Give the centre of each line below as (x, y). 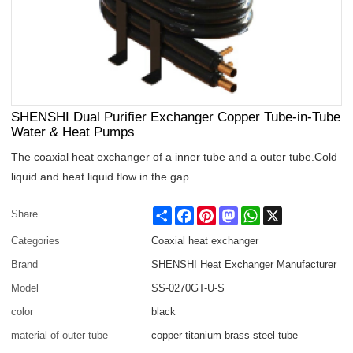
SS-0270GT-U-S (188, 288)
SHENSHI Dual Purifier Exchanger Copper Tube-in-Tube (176, 117)
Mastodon (261, 213)
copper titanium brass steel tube (225, 336)
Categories (36, 241)
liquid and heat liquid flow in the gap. (102, 177)
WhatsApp (284, 213)
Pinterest (237, 213)
